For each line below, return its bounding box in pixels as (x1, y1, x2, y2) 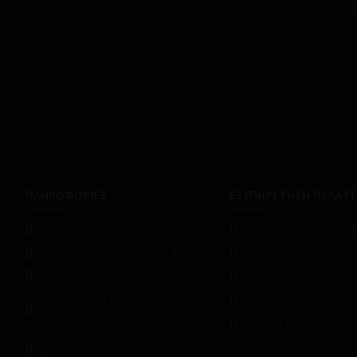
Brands (243, 291, 286, 308)
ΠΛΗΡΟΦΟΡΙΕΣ (25, 187, 107, 202)
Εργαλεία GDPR (243, 314, 335, 331)
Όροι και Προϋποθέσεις (39, 268, 184, 285)
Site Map (243, 268, 296, 285)
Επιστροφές (243, 245, 315, 262)
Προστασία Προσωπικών (39, 291, 190, 308)
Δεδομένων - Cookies (39, 310, 168, 328)
